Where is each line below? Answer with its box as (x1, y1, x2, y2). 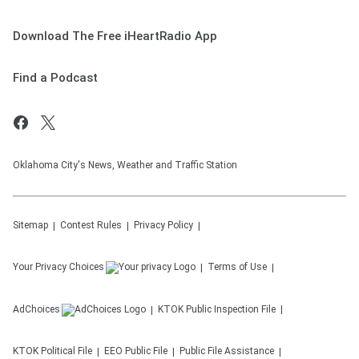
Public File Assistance (179, 345, 274, 357)
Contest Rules (60, 220, 122, 231)
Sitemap (13, 220, 48, 231)
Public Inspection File (186, 304, 276, 315)
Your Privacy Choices (13, 261, 104, 272)
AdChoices (13, 304, 60, 315)
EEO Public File (104, 345, 167, 357)
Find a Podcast (13, 71, 98, 85)
